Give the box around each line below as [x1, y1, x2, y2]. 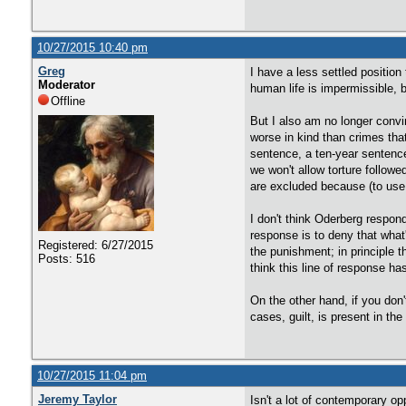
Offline [51, 94, 85, 108]
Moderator [38, 78, 95, 92]
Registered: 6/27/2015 [38, 238, 153, 252]
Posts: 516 [38, 252, 95, 266]
